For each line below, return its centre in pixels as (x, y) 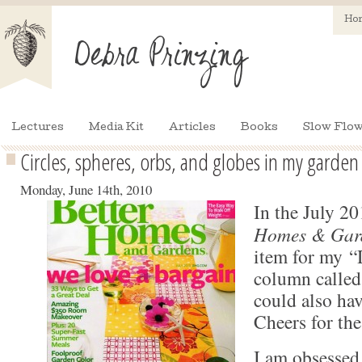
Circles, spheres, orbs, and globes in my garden (189, 162)
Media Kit (116, 128)
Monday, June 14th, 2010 (86, 189)
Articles (192, 128)
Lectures (38, 128)
